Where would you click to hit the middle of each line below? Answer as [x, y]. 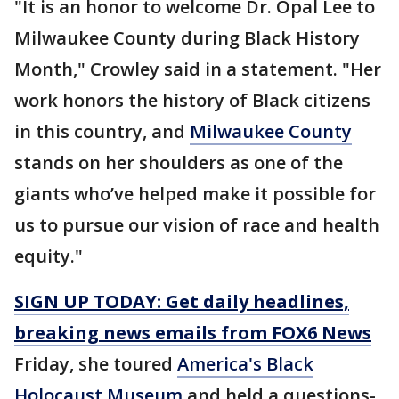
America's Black [245, 364]
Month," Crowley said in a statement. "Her [198, 69]
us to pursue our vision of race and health [197, 225]
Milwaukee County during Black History [187, 38]
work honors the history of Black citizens [192, 100]
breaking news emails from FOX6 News [193, 333]
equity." [49, 256]
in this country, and [102, 131]
